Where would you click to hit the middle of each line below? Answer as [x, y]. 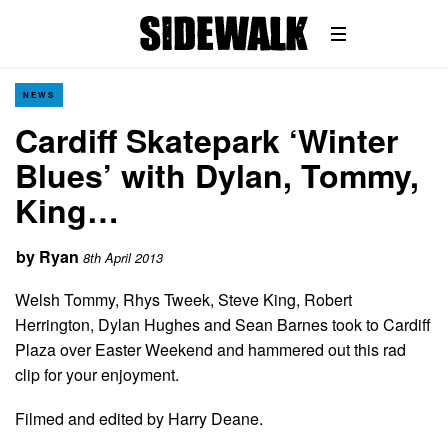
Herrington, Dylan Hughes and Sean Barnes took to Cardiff [223, 324]
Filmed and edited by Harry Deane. [139, 418]
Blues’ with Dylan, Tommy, [217, 175]
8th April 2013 [123, 258]
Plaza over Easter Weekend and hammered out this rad [210, 349]
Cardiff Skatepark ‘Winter [206, 140]
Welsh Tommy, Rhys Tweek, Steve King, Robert [183, 299]
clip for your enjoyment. [97, 374]
